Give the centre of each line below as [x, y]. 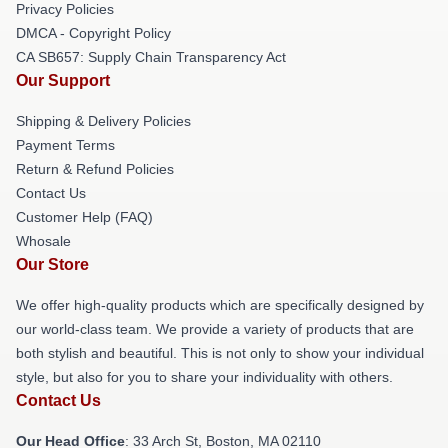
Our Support [63, 80]
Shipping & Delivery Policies [103, 121]
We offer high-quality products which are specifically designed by [220, 305]
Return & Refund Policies [95, 169]
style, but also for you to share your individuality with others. [204, 377]
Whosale [43, 241]
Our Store [52, 264]
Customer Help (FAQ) [84, 217]
